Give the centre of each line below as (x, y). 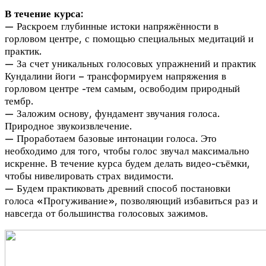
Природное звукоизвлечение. (68, 126)
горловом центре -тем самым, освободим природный (122, 88)
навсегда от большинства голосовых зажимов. (106, 213)
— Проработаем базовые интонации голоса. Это (111, 138)
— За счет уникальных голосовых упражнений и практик (130, 64)
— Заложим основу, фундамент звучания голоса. (112, 113)
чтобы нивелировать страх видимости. (89, 176)
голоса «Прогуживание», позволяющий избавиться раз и (131, 201)
